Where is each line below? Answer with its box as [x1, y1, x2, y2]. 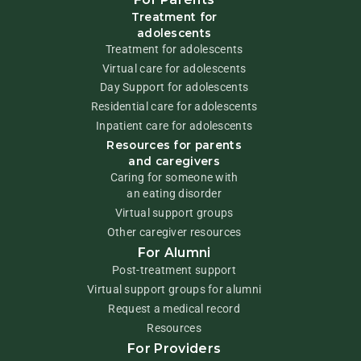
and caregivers [128, 155, 220, 168]
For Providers [127, 340, 222, 356]
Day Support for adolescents [99, 81, 249, 94]
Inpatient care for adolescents [95, 119, 253, 133]
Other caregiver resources [106, 226, 242, 239]
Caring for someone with [110, 171, 239, 185]
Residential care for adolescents [90, 100, 258, 114]
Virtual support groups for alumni [86, 282, 262, 296]
